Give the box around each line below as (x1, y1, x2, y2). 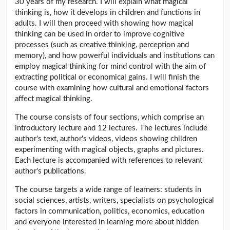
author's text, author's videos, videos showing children (15, 135, 198, 143)
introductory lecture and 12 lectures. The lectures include (15, 124, 208, 132)
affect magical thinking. (15, 94, 93, 103)
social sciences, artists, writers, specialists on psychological (15, 197, 215, 205)
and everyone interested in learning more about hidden (15, 218, 199, 226)
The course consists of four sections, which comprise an (15, 113, 204, 121)
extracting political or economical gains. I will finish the (15, 73, 200, 81)
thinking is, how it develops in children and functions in (15, 8, 201, 16)
